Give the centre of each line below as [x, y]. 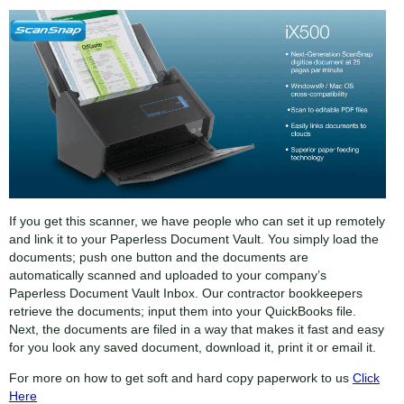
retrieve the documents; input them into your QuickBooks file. [183, 311]
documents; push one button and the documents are [159, 257]
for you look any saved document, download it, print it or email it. [193, 347]
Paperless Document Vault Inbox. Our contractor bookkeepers [186, 293]
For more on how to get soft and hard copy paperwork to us [181, 377]
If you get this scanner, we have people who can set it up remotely [197, 220]
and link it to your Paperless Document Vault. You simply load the [194, 239]
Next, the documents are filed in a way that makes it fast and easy [197, 329]
